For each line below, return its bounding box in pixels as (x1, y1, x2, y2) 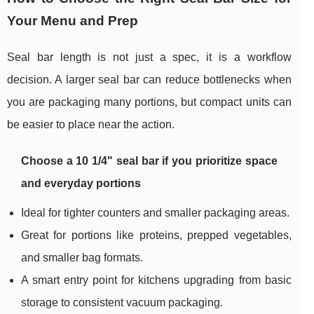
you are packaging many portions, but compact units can (7, 96, 292, 109)
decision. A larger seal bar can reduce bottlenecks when (7, 74, 292, 86)
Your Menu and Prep (7, 13, 138, 29)
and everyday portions (21, 177, 141, 190)
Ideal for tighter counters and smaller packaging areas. (21, 207, 289, 219)
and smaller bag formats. (21, 252, 143, 264)
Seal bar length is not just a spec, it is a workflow (7, 51, 292, 64)
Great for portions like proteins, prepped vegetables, (21, 229, 292, 242)
